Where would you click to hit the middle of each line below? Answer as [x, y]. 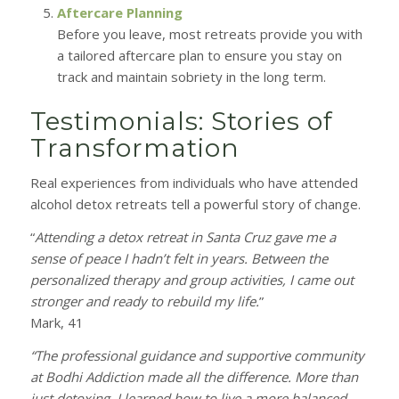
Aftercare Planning [119, 12]
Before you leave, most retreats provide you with [209, 33]
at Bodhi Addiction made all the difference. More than [194, 376]
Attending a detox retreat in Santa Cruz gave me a [185, 237]
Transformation [134, 147]
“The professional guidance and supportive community [197, 355]
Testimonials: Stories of [181, 121]
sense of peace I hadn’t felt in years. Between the [179, 258]
